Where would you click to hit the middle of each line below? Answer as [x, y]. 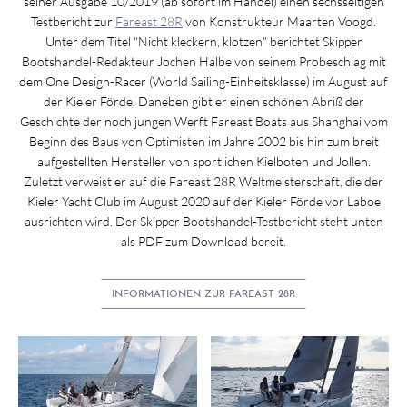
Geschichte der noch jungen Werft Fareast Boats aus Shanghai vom [203, 121]
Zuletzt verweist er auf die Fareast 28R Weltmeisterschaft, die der [203, 181]
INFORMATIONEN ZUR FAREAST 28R [203, 294]
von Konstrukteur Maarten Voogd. [279, 21]
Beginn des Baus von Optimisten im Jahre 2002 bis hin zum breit [203, 141]
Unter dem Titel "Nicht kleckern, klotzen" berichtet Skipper [203, 41]
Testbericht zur [73, 21]
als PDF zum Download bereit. [203, 241]
